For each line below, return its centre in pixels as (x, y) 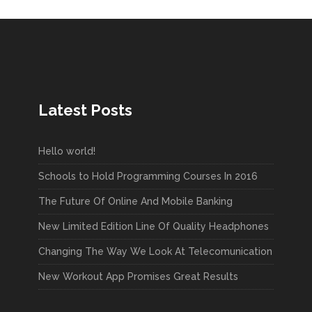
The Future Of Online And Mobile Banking (135, 201)
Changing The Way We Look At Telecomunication (155, 251)
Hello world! (67, 151)
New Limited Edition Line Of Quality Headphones (154, 226)
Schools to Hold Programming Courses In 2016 (148, 176)
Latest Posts (85, 110)
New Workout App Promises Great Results (138, 276)
